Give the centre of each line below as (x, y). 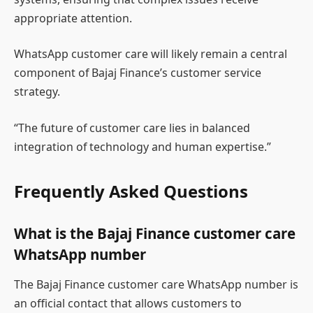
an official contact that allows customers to (128, 304)
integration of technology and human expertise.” (143, 146)
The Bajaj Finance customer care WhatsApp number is (156, 285)
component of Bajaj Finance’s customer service (138, 73)
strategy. (37, 92)
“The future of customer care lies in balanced (132, 128)
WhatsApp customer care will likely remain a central (151, 54)
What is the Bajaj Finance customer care (155, 233)
